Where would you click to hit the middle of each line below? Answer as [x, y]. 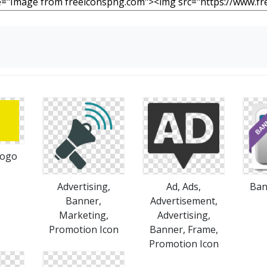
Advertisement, [184, 201]
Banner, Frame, [184, 229]
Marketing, [83, 215]
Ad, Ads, [184, 187]
